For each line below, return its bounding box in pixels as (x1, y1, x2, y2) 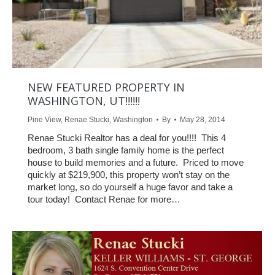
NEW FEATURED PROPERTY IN (28, 80, 185, 95)
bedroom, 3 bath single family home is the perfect (28, 145, 224, 156)
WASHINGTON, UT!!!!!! (28, 93, 140, 109)
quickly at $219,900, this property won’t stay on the (28, 169, 230, 180)
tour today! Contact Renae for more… (28, 194, 180, 205)
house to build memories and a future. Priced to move (28, 157, 244, 168)
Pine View (28, 115, 61, 125)
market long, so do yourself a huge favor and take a (28, 182, 233, 193)
